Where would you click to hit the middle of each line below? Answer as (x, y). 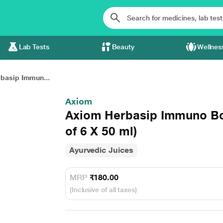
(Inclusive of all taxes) (103, 190)
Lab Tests (34, 47)
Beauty (123, 47)
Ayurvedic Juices (101, 150)
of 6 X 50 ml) (101, 131)
